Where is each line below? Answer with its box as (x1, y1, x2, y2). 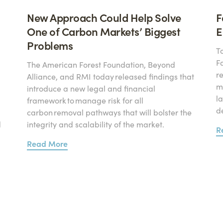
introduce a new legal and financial (27, 83, 155, 94)
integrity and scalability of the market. (27, 118, 164, 129)
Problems (27, 37, 73, 53)
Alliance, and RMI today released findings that (27, 71, 194, 82)
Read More (27, 138, 68, 149)
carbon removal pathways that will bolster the (27, 107, 192, 117)
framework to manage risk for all (27, 95, 143, 106)
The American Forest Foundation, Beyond (27, 59, 175, 70)
